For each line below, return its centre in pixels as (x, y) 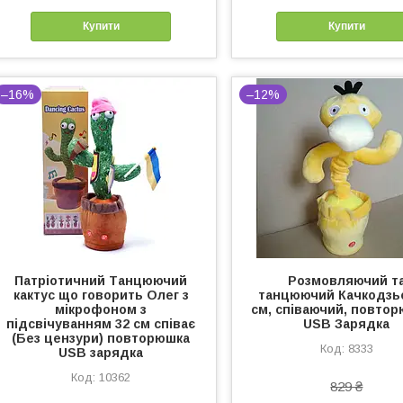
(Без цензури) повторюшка (101, 338)
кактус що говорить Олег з (101, 295)
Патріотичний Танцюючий (101, 280)
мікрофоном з (101, 309)
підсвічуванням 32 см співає (101, 323)
